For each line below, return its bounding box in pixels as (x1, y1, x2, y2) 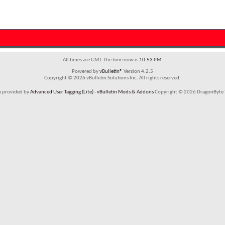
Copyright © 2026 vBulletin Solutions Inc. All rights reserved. (44, 75, 181, 81)
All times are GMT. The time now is (62, 57, 139, 63)
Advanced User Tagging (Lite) (30, 89, 93, 95)
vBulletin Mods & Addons (96, 89, 154, 95)
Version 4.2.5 (123, 68, 153, 74)
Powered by (72, 68, 99, 74)
